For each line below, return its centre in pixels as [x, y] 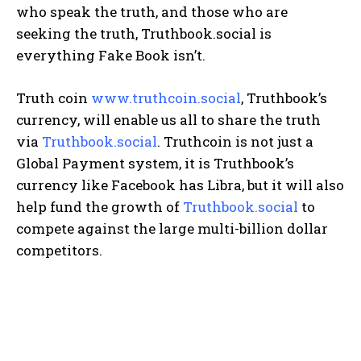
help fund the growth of [100, 206]
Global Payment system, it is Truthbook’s [155, 163]
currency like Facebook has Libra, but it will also [180, 185]
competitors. [59, 250]
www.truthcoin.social [166, 98]
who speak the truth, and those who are [152, 11]
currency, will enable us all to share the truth [168, 119]
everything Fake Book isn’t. [111, 55]
